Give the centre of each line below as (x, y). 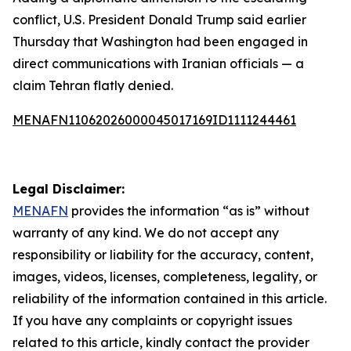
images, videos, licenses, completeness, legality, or (165, 277)
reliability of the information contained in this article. (170, 299)
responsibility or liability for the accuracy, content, (163, 255)
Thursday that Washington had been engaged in (160, 42)
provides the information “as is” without (189, 211)
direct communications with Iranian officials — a (158, 63)
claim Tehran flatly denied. (93, 85)
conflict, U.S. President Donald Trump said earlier (159, 20)
